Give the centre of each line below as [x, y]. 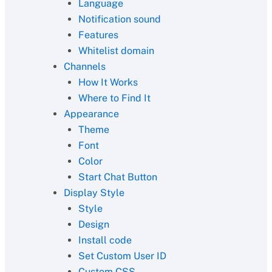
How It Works [108, 82]
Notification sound [119, 19]
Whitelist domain [116, 51]
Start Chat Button [117, 177]
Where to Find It [114, 98]
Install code [105, 240]
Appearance [91, 114]
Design [93, 224]
